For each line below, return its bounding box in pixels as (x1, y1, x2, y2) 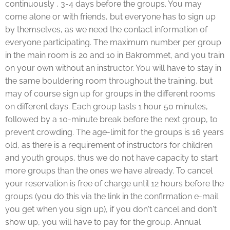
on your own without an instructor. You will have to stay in (5, 63, 221, 73)
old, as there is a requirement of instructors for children (5, 140, 213, 150)
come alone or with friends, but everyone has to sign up (5, 12, 216, 22)
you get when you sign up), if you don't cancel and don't (5, 204, 217, 214)
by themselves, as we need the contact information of (5, 25, 207, 34)
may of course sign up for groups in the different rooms (5, 89, 215, 99)
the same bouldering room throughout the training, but (5, 76, 213, 86)
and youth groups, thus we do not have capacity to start (5, 153, 218, 163)
